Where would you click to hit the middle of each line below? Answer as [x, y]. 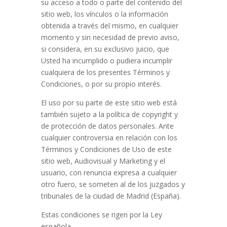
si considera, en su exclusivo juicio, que [105, 49]
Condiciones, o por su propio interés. [101, 84]
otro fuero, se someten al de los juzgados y [113, 184]
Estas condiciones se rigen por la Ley [101, 215]
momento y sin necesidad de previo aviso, [110, 37]
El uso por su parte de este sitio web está [109, 103]
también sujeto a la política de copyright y [109, 114]
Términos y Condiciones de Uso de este [106, 149]
